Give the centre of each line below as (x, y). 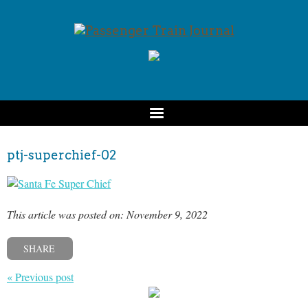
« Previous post (40, 276)
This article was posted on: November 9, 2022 (107, 214)
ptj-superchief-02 (62, 155)
